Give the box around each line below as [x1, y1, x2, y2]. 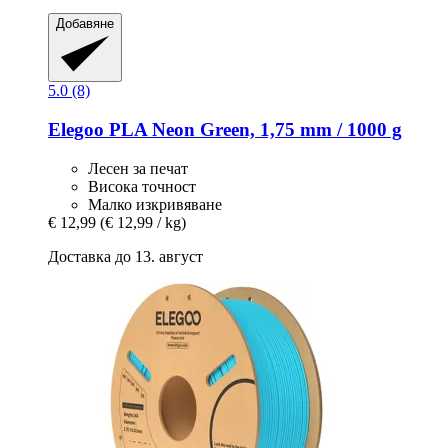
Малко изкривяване [88, 195, 222, 213]
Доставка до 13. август [48, 247, 203, 265]
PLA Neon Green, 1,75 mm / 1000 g [104, 119, 402, 141]
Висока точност [88, 177, 196, 195]
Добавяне [56, 16, 114, 32]
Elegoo [48, 119, 104, 141]
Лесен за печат [88, 159, 188, 177]
